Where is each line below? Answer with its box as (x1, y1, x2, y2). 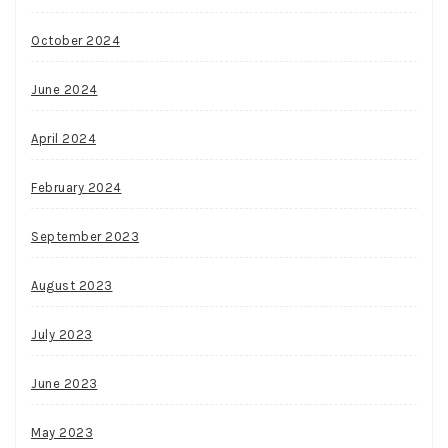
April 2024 (31, 130, 96, 146)
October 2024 (31, 32, 120, 48)
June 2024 (31, 81, 98, 97)
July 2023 (31, 326, 93, 342)
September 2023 (31, 228, 139, 244)
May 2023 (31, 424, 93, 440)
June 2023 (31, 375, 98, 391)
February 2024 (31, 179, 122, 195)
